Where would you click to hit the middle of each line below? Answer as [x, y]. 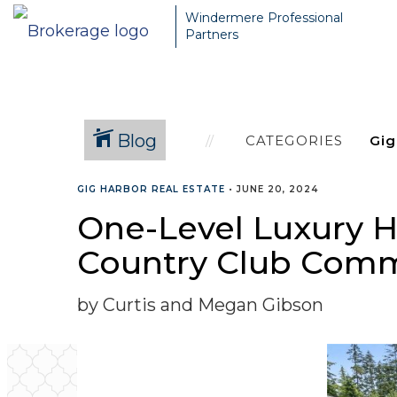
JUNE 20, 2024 [277, 189]
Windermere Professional [264, 18]
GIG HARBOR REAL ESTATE [151, 189]
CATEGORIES [294, 140]
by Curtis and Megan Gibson [200, 305]
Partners [212, 35]
